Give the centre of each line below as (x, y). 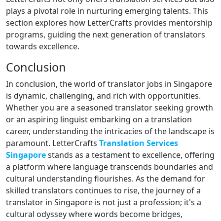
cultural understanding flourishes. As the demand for (106, 178)
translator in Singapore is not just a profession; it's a (104, 202)
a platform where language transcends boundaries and (110, 166)
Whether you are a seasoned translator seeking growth (110, 107)
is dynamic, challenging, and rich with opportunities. (103, 95)
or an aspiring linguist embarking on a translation (99, 119)
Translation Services (139, 143)
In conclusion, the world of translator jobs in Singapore (109, 84)
